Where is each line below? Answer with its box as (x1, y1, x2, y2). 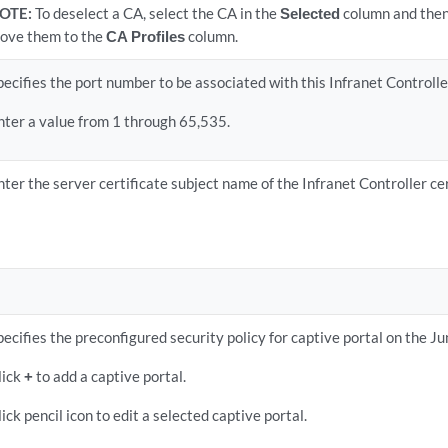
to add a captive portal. (33, 367, 187, 385)
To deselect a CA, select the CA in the (35, 4, 281, 22)
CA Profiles (106, 27, 186, 45)
